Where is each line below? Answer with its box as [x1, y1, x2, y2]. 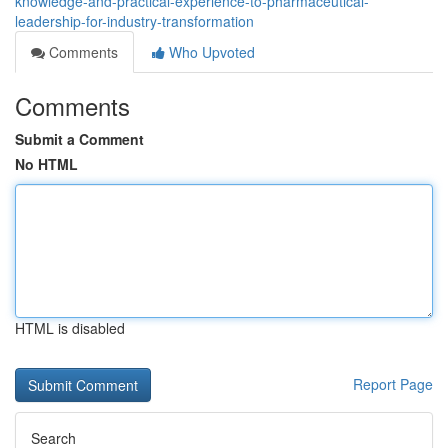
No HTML [15, 154, 78, 174]
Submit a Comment [15, 129, 144, 149]
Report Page [353, 374, 433, 394]
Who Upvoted [165, 42, 255, 62]
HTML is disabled [15, 318, 125, 338]
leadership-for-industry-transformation [15, 11, 254, 31]
